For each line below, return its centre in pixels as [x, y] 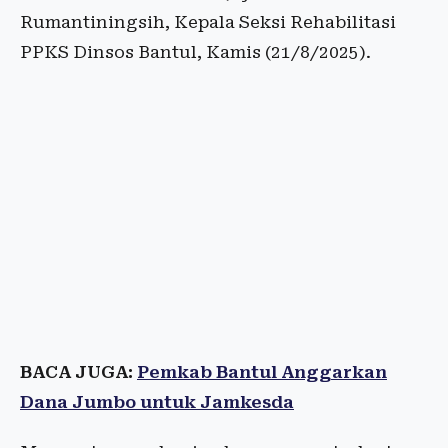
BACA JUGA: [78, 372]
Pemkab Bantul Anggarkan [262, 372]
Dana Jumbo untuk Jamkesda [157, 402]
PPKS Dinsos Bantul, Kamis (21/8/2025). [195, 52]
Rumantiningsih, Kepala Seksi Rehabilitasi [208, 22]
